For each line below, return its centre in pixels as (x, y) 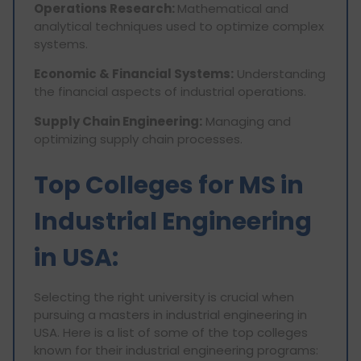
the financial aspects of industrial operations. (170, 91)
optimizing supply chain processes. (138, 139)
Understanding (280, 73)
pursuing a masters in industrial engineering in (170, 315)
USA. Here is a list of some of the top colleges (171, 333)
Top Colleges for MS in (169, 186)
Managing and (247, 121)
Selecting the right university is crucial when (164, 297)
